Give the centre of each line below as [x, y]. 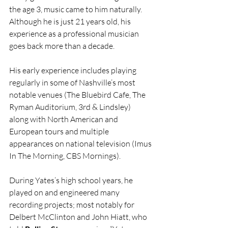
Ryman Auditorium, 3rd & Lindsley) [72, 107]
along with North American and [64, 119]
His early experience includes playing [74, 70]
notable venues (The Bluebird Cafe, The [78, 95]
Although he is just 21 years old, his [71, 21]
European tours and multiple [60, 131]
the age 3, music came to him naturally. [76, 9]
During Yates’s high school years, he [72, 180]
